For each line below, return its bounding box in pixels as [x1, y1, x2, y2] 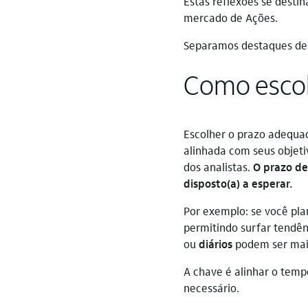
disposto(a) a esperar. [184, 176, 292, 190]
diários [199, 236, 232, 251]
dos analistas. [184, 159, 253, 174]
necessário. [184, 280, 239, 295]
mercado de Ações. [184, 10, 278, 25]
